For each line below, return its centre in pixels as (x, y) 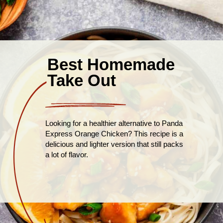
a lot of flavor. (67, 155)
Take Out (81, 81)
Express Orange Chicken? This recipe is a (114, 134)
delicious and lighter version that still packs (114, 144)
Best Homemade (111, 65)
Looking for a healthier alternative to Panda (114, 123)
